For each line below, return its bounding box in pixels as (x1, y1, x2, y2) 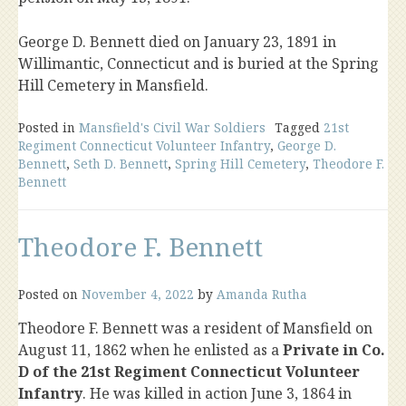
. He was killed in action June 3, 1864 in (82, 383, 352, 403)
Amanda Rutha (217, 285, 307, 303)
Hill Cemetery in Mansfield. (18, 75, 208, 95)
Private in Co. (283, 340, 385, 360)
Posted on (18, 285, 82, 303)
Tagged (275, 119, 324, 136)
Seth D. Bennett (73, 155, 168, 172)
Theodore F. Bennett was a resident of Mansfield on (18, 318, 372, 338)
